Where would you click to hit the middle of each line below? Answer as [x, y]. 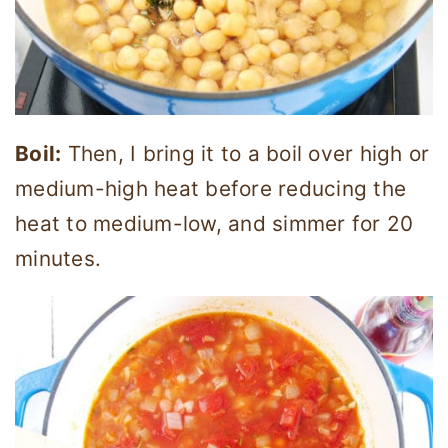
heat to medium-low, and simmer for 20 [214, 223]
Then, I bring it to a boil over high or [245, 153]
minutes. [58, 258]
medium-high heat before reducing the [210, 188]
